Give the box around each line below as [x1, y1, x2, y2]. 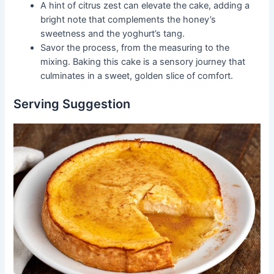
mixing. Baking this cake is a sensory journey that [40, 56, 246, 67]
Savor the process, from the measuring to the [40, 42, 230, 53]
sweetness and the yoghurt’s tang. [40, 28, 185, 39]
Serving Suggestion [13, 96, 131, 111]
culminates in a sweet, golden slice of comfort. [40, 70, 234, 81]
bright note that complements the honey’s [40, 13, 217, 25]
